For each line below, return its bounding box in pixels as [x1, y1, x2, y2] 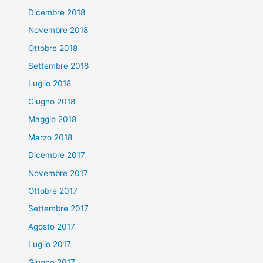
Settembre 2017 [28, 204, 89, 214]
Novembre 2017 [28, 168, 89, 178]
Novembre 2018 [28, 25, 89, 35]
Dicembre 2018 [28, 7, 86, 17]
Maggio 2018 [28, 114, 77, 124]
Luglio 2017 [28, 240, 72, 249]
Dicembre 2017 [28, 150, 86, 160]
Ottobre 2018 [28, 43, 78, 53]
